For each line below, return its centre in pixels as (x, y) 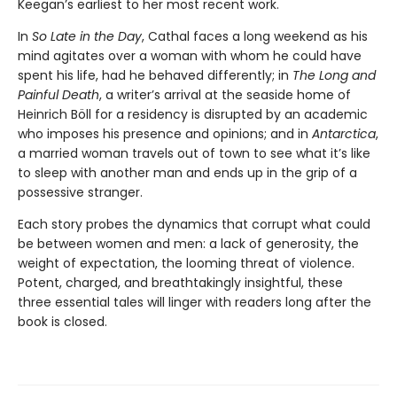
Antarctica (344, 134)
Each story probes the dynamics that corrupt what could (194, 225)
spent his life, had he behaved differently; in (155, 76)
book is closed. (62, 322)
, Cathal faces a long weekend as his (255, 37)
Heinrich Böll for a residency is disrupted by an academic (193, 115)
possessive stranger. (80, 193)
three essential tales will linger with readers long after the (195, 303)
